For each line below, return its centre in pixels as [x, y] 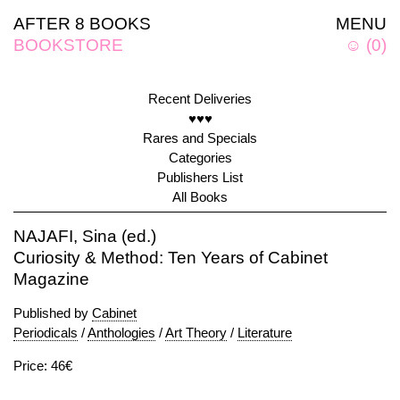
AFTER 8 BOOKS [82, 24]
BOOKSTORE [68, 45]
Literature [265, 333]
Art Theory [196, 333]
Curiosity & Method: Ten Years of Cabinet [171, 258]
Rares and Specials [200, 138]
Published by [53, 313]
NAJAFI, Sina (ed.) [85, 236]
